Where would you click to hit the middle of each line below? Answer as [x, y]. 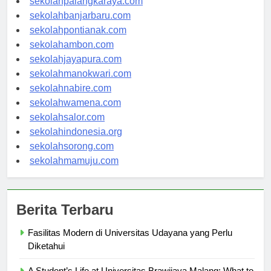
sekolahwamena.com [75, 114]
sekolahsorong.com [72, 157]
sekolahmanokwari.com [80, 85]
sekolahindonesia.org [76, 143]
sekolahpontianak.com [78, 41]
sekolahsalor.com [67, 128]
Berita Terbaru [65, 221]
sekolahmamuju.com [74, 172]
